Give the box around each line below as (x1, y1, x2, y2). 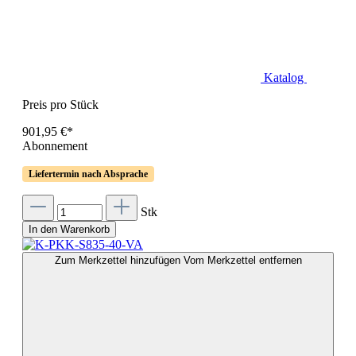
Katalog (264, 71, 307, 85)
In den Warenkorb (29, 223, 110, 236)
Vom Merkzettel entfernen (183, 254, 302, 267)
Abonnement (22, 139, 87, 153)
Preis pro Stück (22, 98, 99, 112)
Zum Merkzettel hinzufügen (54, 254, 184, 267)
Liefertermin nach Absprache (29, 168, 148, 180)
